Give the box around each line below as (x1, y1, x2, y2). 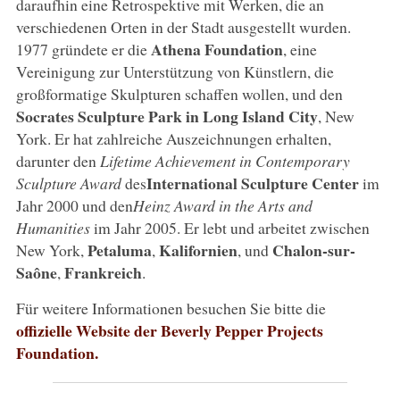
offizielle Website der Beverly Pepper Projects (15, 318, 323, 342)
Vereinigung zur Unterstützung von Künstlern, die (15, 60, 334, 82)
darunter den (15, 149, 100, 171)
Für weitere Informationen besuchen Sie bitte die (15, 296, 326, 319)
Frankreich (63, 260, 142, 284)
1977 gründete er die (15, 37, 151, 60)
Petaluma (87, 237, 152, 262)
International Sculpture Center (146, 171, 359, 195)
